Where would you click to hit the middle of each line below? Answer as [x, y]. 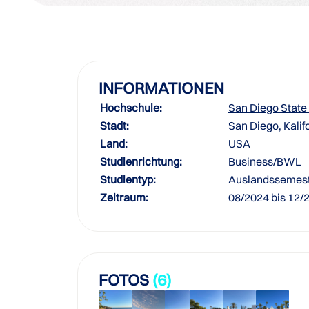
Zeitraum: [124, 197]
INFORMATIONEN [161, 88]
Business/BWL [265, 161]
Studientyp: [128, 179]
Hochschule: [131, 108]
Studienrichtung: [141, 161]
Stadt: [114, 126]
